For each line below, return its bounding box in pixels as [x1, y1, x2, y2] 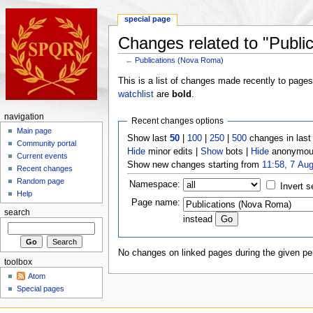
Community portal [17, 139, 77, 148]
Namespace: [129, 179, 181, 189]
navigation [3, 112, 44, 121]
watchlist [117, 89, 154, 99]
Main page [17, 126, 52, 136]
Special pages [17, 284, 65, 293]
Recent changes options [131, 115, 224, 126]
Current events [17, 152, 68, 161]
